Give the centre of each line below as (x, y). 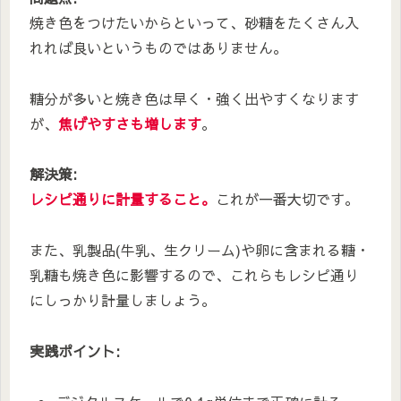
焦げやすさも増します (130, 123)
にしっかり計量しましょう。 (123, 300)
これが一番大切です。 (287, 199)
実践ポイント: (75, 351)
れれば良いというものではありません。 (158, 47)
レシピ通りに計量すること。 (123, 199)
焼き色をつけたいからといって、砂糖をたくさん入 (194, 22)
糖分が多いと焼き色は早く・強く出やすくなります (194, 98)
